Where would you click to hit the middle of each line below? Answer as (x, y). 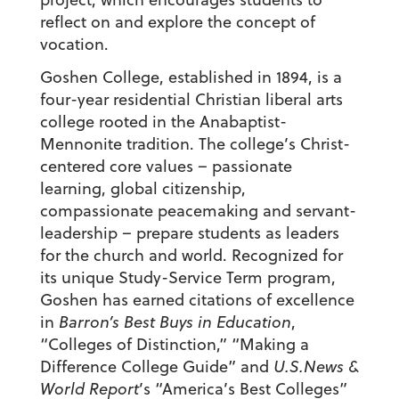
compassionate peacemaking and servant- (198, 211)
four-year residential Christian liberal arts (191, 100)
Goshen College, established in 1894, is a (191, 77)
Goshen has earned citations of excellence (197, 300)
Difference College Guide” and (156, 367)
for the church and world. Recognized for (191, 256)
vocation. (74, 45)
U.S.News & (316, 367)
